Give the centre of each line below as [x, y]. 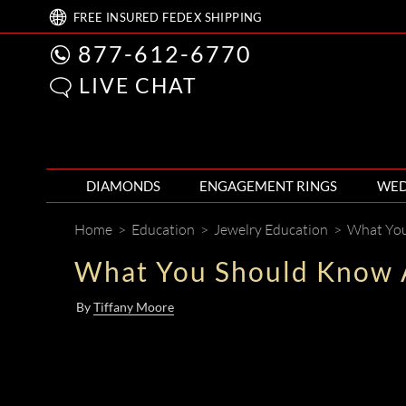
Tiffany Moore [134, 307]
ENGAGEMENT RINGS [269, 186]
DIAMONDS [123, 186]
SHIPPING [232, 18]
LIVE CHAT [138, 85]
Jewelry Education [272, 229]
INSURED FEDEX [154, 18]
